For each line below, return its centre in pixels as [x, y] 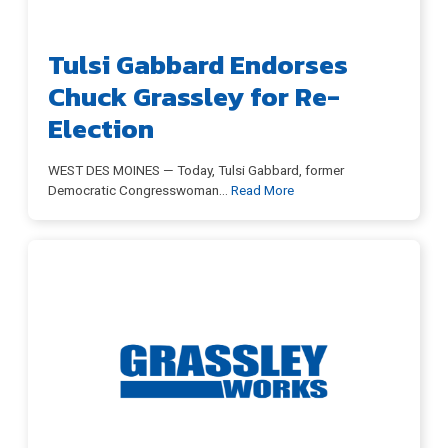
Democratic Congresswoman [133, 190]
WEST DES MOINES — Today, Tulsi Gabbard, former [196, 170]
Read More [262, 190]
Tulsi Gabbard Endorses [198, 65]
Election [101, 129]
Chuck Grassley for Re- [194, 97]
